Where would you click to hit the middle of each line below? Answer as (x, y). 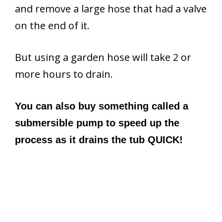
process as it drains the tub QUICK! (99, 139)
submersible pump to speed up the (97, 123)
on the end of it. (52, 25)
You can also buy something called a (102, 106)
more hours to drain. (64, 74)
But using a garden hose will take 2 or (103, 57)
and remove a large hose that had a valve (111, 8)
